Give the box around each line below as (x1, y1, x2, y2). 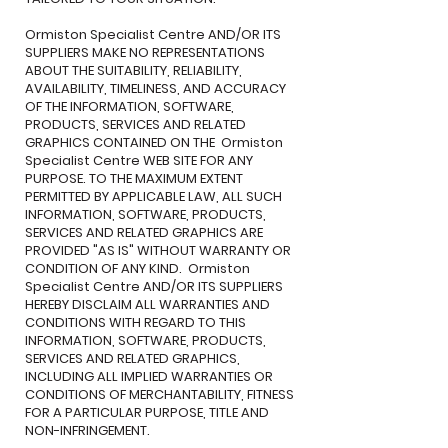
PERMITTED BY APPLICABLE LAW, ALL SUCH (25, 187, 282, 206)
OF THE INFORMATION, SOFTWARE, (25, 97, 234, 116)
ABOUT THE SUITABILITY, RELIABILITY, (25, 61, 242, 80)
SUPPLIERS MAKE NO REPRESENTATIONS (25, 43, 265, 62)
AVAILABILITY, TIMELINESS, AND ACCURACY (25, 79, 286, 98)
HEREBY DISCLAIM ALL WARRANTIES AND (25, 295, 270, 314)
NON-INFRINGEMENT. (25, 421, 150, 440)
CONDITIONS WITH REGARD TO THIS (25, 313, 246, 332)
